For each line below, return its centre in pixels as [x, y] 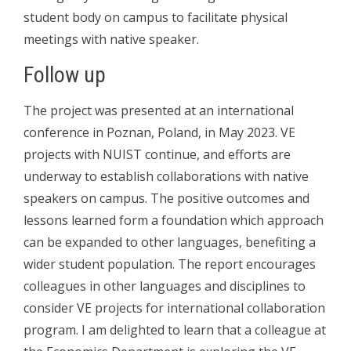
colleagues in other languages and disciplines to [165, 286]
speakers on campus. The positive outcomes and [166, 198]
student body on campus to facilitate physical [156, 17]
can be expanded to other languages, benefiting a [170, 242]
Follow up [65, 74]
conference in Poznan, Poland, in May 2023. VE [159, 132]
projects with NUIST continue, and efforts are [157, 154]
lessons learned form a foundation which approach [174, 220]
